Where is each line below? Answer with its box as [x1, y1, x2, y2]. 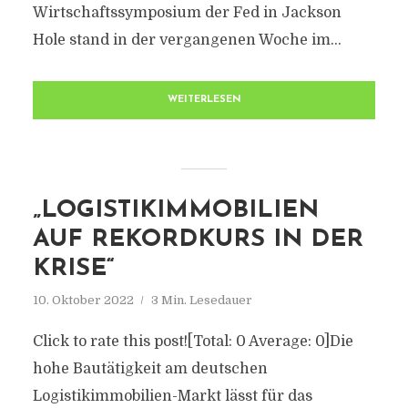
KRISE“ [32, 257, 115, 281]
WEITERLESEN [167, 95, 241, 105]
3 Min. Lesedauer [150, 293, 252, 307]
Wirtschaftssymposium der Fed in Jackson [32, 5, 342, 21]
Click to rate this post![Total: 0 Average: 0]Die [32, 333, 353, 350]
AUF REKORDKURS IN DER [32, 228, 363, 252]
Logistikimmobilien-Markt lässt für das [32, 388, 312, 404]
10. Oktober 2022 [32, 293, 134, 307]
